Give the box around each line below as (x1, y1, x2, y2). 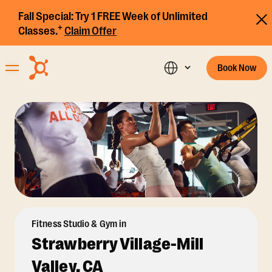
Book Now (217, 62, 257, 73)
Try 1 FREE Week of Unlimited (73, 10, 208, 23)
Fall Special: (18, 10, 73, 23)
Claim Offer (64, 24, 117, 38)
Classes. (18, 24, 58, 38)
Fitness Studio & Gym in (32, 219, 127, 230)
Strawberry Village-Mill (32, 234, 204, 254)
